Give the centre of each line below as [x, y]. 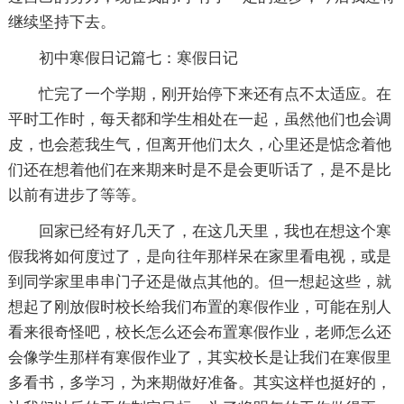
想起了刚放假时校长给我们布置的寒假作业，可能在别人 [199, 308]
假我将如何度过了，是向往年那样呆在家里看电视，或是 [199, 257]
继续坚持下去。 [61, 23]
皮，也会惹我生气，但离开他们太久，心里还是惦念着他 [199, 145]
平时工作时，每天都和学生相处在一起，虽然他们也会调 [199, 120]
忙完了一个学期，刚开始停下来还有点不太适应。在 [215, 95]
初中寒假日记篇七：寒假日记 [138, 59]
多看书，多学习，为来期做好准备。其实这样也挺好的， [199, 383]
